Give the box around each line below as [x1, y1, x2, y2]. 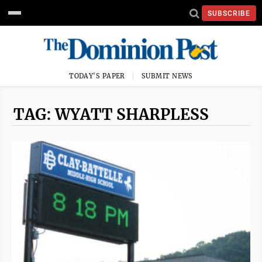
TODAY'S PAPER [69, 72, 125, 80]
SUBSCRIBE [208, 9, 250, 18]
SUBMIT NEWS [142, 72, 193, 80]
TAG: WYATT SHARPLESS [13, 105, 209, 124]
